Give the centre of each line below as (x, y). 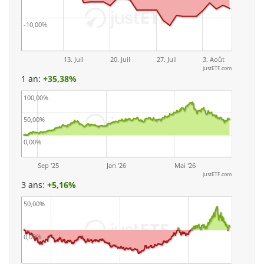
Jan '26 (116, 165)
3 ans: (34, 185)
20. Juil (120, 59)
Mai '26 (185, 165)
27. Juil (166, 59)
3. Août (214, 59)
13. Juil (74, 59)
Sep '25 (49, 165)
